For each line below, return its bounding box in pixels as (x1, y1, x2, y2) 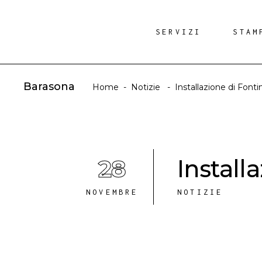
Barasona (23, 80, 75, 94)
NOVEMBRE (86, 188, 139, 196)
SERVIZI (155, 27, 202, 36)
